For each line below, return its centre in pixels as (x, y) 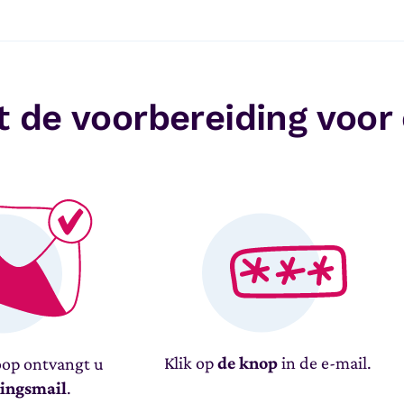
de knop (248, 363)
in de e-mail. (325, 363)
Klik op (191, 363)
